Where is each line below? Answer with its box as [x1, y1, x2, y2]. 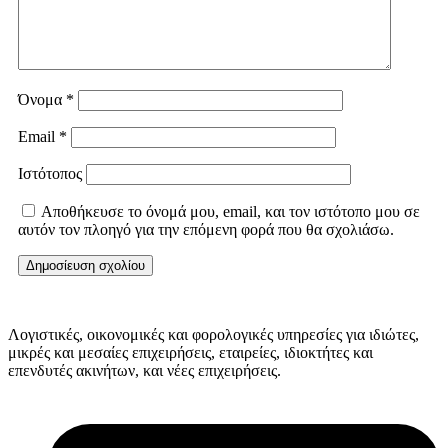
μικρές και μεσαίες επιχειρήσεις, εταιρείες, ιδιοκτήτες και [8, 344, 373, 362]
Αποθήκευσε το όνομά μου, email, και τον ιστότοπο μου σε [41, 203, 420, 221]
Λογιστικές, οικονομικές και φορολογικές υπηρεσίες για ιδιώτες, [8, 326, 419, 344]
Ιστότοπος [18, 165, 82, 183]
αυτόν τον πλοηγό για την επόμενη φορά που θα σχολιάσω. [18, 221, 394, 239]
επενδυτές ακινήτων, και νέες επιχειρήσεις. [8, 362, 281, 380]
